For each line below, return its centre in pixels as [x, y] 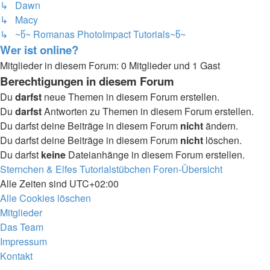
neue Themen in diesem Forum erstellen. [130, 97]
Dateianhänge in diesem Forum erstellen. [155, 155]
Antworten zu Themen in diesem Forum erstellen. [148, 111]
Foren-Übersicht [188, 169]
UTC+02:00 [94, 184]
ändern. [221, 126]
